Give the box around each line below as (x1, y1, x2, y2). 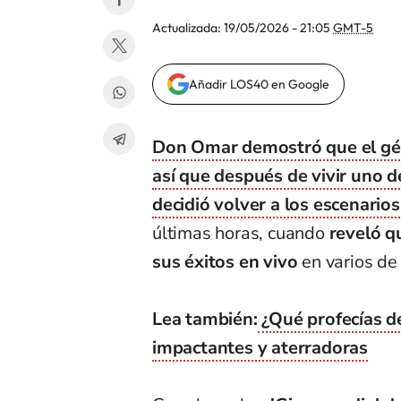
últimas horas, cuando (152, 221, 329, 246)
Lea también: (152, 307, 258, 332)
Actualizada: (152, 20, 224, 37)
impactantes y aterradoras (152, 336, 369, 361)
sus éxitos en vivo (152, 250, 303, 275)
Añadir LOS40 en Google (189, 76, 329, 93)
